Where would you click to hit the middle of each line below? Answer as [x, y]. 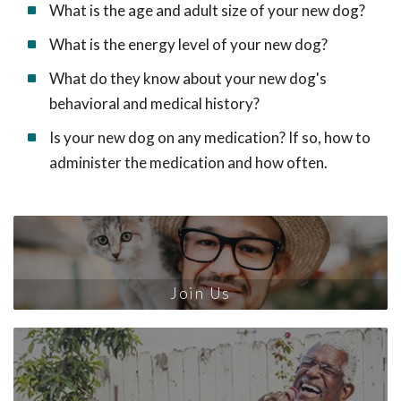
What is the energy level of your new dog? [188, 44]
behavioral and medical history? [154, 103]
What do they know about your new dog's [188, 78]
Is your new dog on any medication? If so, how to [210, 137]
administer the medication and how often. [188, 162]
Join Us [200, 293]
